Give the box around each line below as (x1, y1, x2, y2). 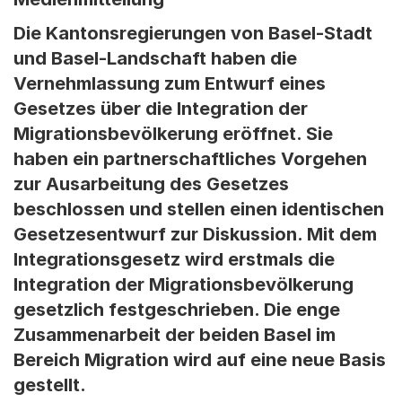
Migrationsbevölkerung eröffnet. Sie (13, 123, 333, 144)
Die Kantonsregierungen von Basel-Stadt (13, 22, 372, 44)
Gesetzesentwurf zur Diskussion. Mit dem (13, 223, 377, 245)
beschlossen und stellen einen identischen (13, 198, 384, 220)
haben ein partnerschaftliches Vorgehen (13, 148, 367, 170)
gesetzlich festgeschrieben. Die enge (13, 299, 340, 320)
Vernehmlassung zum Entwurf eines (13, 73, 326, 94)
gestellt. (13, 374, 86, 396)
